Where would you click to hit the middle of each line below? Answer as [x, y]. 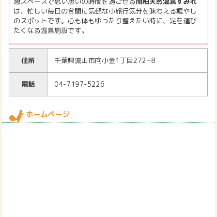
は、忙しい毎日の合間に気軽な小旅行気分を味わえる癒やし [105, 11]
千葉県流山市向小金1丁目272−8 [105, 60]
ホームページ [48, 114]
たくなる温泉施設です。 [51, 30]
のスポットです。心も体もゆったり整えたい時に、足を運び [105, 20]
